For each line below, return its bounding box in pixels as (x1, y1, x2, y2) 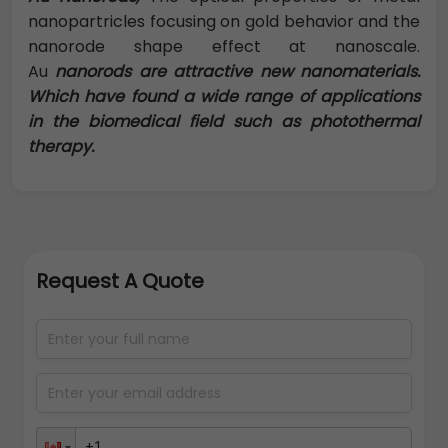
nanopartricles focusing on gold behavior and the (28, 10, 420, 34)
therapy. (28, 135, 94, 159)
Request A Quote (36, 267, 204, 296)
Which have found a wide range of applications (28, 85, 420, 109)
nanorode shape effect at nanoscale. (28, 35, 420, 59)
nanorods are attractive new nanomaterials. (48, 60, 420, 84)
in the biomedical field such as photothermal (28, 110, 420, 134)
